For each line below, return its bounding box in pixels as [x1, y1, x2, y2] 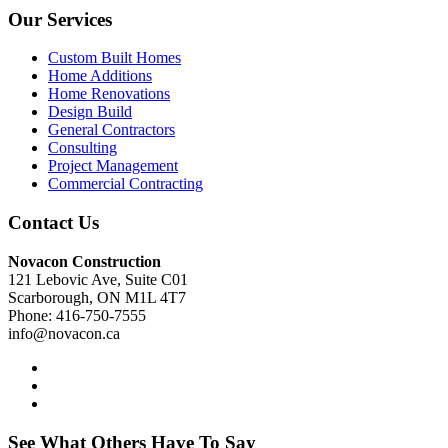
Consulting [48, 139, 117, 157]
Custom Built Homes [48, 49, 181, 67]
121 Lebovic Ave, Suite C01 [8, 270, 188, 288]
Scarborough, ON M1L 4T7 [8, 288, 186, 306]
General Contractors [48, 121, 175, 139]
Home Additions [48, 67, 152, 85]
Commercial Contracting [48, 175, 203, 193]
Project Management [48, 157, 178, 175]
